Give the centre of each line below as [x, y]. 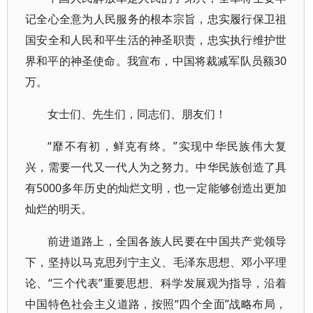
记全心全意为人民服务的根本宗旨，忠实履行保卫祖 [156, 19]
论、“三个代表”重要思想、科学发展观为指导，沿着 [156, 283]
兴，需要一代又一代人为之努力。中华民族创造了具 [156, 167]
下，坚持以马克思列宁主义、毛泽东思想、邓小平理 [156, 262]
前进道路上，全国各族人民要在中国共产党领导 [167, 241]
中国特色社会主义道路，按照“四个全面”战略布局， [156, 304]
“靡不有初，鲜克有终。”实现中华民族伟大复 [167, 146]
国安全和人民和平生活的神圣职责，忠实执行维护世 [156, 40]
